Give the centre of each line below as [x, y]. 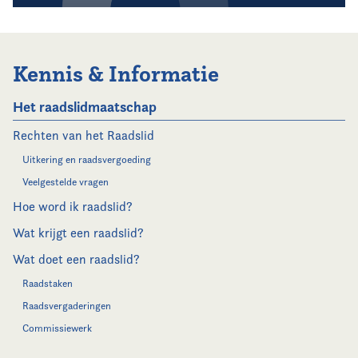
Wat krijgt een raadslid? [78, 233]
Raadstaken [48, 283]
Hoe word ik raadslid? [73, 207]
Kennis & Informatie [116, 74]
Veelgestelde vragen [66, 182]
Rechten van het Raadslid [84, 135]
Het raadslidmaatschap [85, 107]
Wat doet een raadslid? [76, 259]
